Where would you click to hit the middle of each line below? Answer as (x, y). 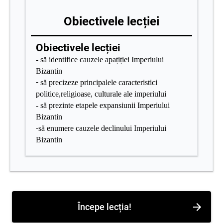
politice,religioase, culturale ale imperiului (101, 94)
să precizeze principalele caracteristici (99, 83)
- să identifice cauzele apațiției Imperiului (100, 60)
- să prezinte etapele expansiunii (87, 106)
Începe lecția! (105, 207)
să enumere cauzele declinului (86, 128)
